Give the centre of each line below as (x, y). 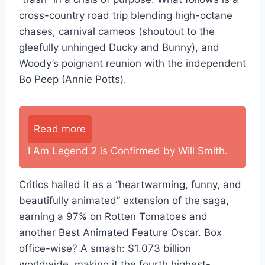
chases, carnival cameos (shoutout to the (117, 31)
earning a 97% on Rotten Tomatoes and (113, 216)
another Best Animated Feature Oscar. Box (120, 232)
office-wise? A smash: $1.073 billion (105, 248)
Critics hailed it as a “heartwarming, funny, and (130, 184)
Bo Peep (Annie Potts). (73, 79)
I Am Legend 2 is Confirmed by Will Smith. (128, 151)
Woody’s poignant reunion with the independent (132, 63)
